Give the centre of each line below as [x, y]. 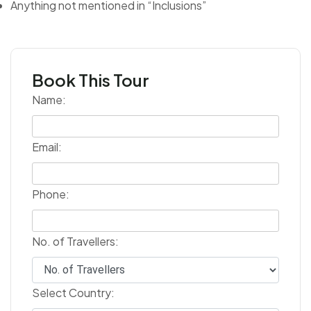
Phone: [51, 194]
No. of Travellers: [75, 241]
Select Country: [73, 292]
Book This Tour [91, 79]
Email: [47, 146]
